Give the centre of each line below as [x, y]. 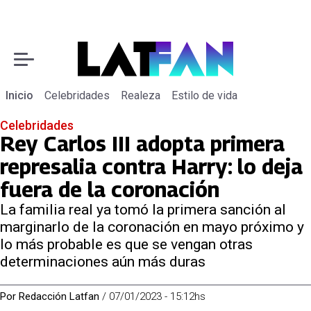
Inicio [19, 95]
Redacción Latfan [59, 296]
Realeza [141, 95]
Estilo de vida [204, 95]
